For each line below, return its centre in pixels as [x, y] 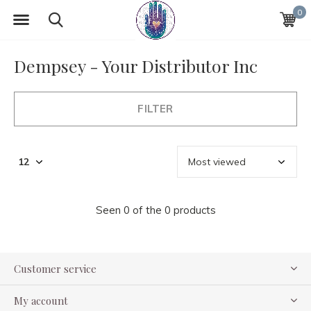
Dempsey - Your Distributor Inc [136, 66]
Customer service [55, 269]
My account [41, 301]
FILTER [155, 109]
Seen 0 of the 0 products [155, 210]
